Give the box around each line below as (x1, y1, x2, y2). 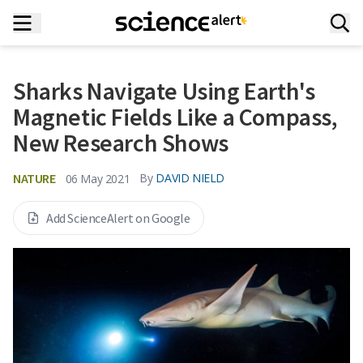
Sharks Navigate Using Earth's (13, 75, 315, 106)
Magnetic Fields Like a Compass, (13, 101, 338, 132)
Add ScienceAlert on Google (46, 210, 190, 226)
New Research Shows (13, 127, 228, 158)
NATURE (13, 170, 56, 186)
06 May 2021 (65, 170, 130, 186)
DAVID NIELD (156, 170, 225, 186)
